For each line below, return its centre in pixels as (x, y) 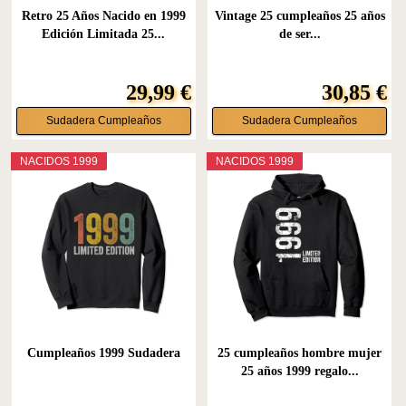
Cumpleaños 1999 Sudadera (103, 353)
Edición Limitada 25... (104, 34)
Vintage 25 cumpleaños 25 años (300, 16)
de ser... (300, 34)
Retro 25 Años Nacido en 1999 (103, 16)
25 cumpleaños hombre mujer (300, 353)
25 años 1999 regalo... (300, 371)
